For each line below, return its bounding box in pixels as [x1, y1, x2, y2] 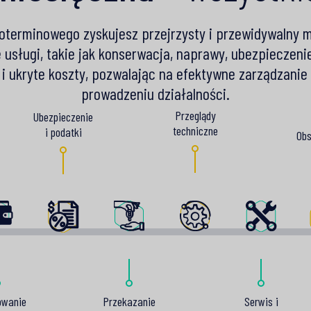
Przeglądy [174, 108, 216, 124]
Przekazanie [103, 293, 155, 309]
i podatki [44, 124, 82, 140]
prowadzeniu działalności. [81, 83, 230, 103]
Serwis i [244, 293, 278, 309]
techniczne [172, 123, 218, 139]
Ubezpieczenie [33, 108, 93, 124]
